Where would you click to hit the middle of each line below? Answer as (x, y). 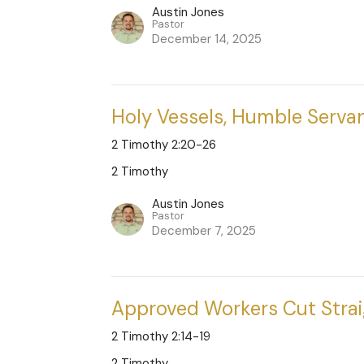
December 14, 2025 (207, 39)
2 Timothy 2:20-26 (164, 145)
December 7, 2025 (204, 231)
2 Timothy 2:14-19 (161, 337)
